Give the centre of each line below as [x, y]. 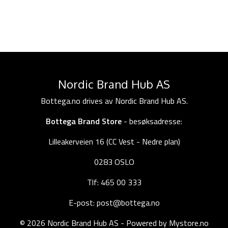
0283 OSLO [114, 162]
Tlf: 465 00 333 [114, 182]
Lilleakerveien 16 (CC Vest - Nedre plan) [114, 141]
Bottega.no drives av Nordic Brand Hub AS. [114, 101]
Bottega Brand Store [84, 121]
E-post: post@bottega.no [114, 202]
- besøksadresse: [152, 121]
